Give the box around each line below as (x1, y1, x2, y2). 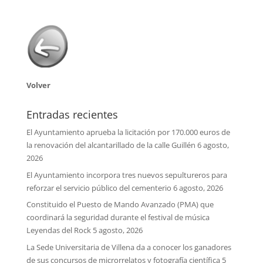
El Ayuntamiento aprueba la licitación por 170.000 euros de (26, 127, 230, 138)
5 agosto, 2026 (92, 225, 143, 236)
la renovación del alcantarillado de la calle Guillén (26, 140, 195, 151)
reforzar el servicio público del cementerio (26, 182, 171, 193)
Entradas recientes (26, 107, 118, 122)
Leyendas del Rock (26, 225, 91, 236)
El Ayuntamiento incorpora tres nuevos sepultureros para (26, 169, 227, 180)
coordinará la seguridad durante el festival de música (26, 212, 210, 223)
